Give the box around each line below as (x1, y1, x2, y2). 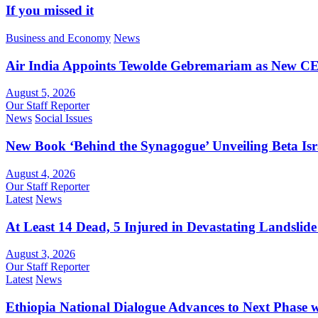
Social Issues (35, 112, 92, 125)
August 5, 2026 (6, 87, 75, 99)
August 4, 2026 (6, 167, 75, 180)
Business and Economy (6, 32, 111, 44)
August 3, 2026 (6, 248, 75, 261)
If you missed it (6, 3, 94, 18)
